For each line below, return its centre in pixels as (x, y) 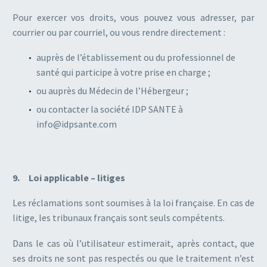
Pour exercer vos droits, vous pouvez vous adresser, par (133, 17)
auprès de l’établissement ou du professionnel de (136, 58)
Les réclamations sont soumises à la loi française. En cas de (133, 203)
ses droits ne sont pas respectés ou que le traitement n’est (133, 258)
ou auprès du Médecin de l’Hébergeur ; (112, 91)
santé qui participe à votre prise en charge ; (123, 72)
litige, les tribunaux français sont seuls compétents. (119, 218)
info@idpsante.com (77, 124)
